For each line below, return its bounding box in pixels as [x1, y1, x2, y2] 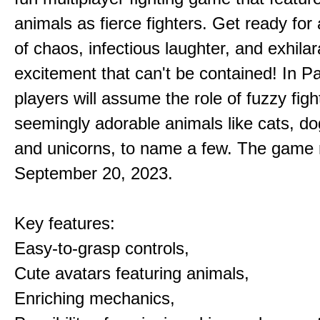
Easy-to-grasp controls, [14, 239, 189, 258]
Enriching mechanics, [14, 289, 175, 308]
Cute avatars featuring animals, [14, 264, 249, 283]
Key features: [14, 214, 115, 233]
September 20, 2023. [14, 164, 173, 183]
